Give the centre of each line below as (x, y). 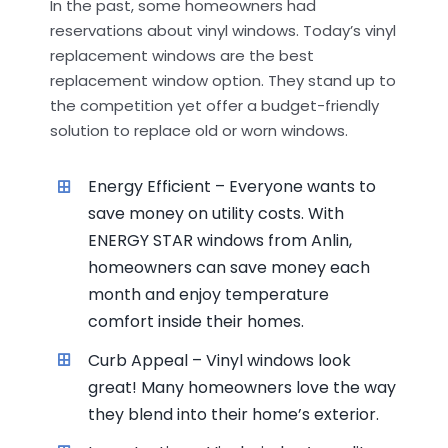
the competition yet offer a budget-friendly (214, 106)
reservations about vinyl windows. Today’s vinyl (222, 31)
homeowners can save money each (229, 268)
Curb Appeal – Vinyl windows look (220, 360)
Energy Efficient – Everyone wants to (232, 187)
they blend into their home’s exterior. (234, 414)
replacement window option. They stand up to (222, 81)
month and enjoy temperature (209, 295)
